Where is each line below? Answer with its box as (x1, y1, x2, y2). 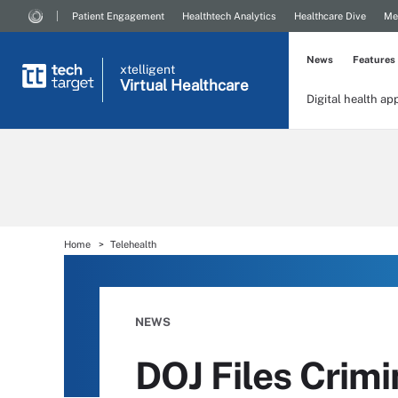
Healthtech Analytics (182, 11, 276, 21)
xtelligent (120, 62, 175, 76)
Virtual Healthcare (120, 76, 249, 94)
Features (353, 54, 395, 65)
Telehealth (110, 239, 156, 250)
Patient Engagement (72, 11, 164, 21)
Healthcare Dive (294, 11, 366, 21)
